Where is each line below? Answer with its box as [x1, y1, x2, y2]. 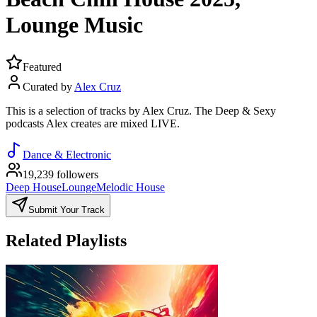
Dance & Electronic [23, 148, 111, 161]
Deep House [6, 180, 62, 193]
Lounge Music [6, 12, 143, 38]
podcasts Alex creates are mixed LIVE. [6, 117, 180, 129]
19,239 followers [23, 168, 98, 180]
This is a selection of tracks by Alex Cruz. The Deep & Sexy [6, 104, 276, 117]
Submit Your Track [28, 204, 105, 215]
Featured [23, 60, 62, 73]
